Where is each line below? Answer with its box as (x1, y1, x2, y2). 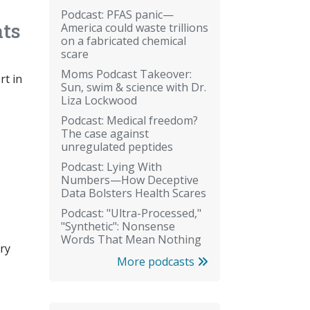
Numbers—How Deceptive (61, 172, 199, 188)
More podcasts (117, 253, 197, 269)
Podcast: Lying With (61, 158, 162, 174)
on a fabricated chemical (61, 33, 186, 48)
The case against (61, 125, 149, 141)
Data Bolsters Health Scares (61, 185, 206, 201)
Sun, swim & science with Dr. (61, 79, 206, 95)
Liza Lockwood (61, 92, 137, 108)
